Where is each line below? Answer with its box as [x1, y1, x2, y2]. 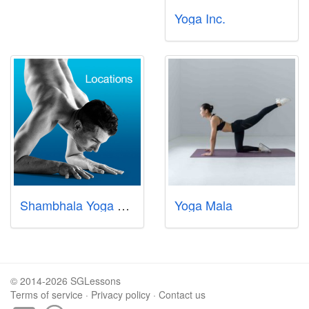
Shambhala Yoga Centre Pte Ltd [117, 196, 130, 214]
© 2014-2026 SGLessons [10, 274, 121, 288]
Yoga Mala [175, 196, 232, 214]
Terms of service [10, 288, 83, 301]
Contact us [159, 288, 206, 301]
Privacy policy [91, 288, 150, 301]
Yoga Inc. [175, 9, 226, 27]
